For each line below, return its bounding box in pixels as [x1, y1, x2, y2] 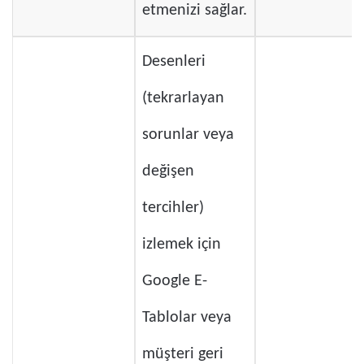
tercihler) [142, 200, 204, 217]
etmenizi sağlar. [142, 2, 247, 19]
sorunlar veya [142, 127, 234, 144]
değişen [142, 163, 194, 180]
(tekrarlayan [142, 90, 224, 107]
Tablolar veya [142, 310, 232, 327]
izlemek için [142, 236, 221, 253]
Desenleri [142, 54, 206, 71]
